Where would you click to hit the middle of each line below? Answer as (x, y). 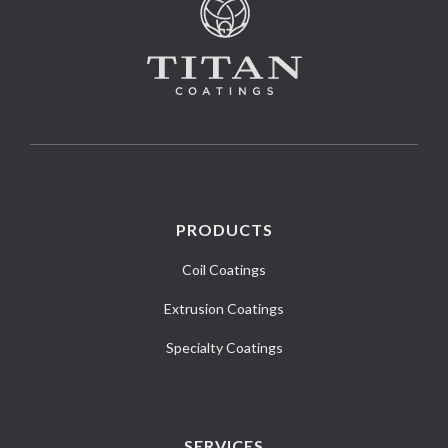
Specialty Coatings (224, 347)
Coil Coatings (224, 269)
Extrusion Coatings (224, 308)
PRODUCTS (224, 229)
